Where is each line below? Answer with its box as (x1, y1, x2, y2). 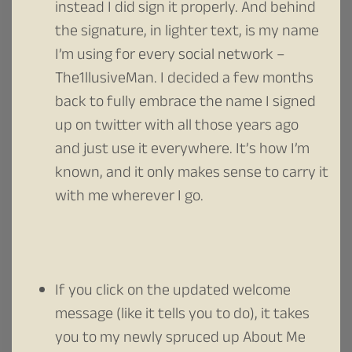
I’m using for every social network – (55, 42, 285, 70)
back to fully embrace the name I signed (55, 90, 316, 117)
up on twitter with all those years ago (55, 113, 299, 141)
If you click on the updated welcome (55, 278, 291, 306)
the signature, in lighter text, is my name (55, 19, 319, 46)
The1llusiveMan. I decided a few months (55, 66, 313, 93)
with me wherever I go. (55, 184, 203, 211)
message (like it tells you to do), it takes (55, 302, 310, 329)
